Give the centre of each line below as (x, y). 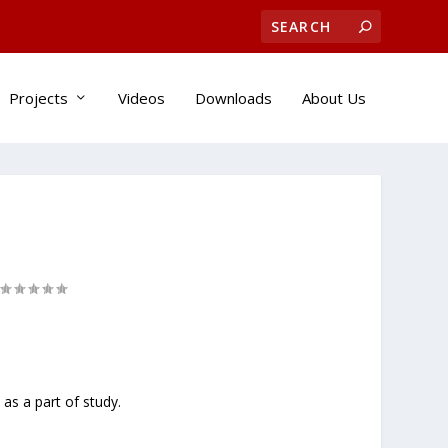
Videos (141, 97)
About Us (333, 97)
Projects (38, 97)
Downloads (233, 97)
